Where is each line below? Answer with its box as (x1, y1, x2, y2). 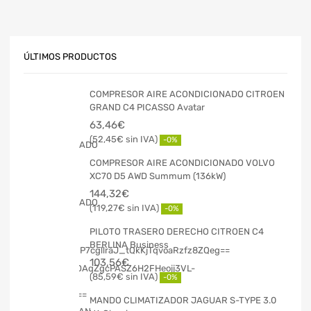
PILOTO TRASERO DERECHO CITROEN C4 (90, 226, 264, 237)
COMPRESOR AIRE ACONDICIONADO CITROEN (90, 88, 285, 99)
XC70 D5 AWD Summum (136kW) (90, 170, 226, 181)
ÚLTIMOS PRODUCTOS (24, 51, 117, 62)
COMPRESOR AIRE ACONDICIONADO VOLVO (90, 157, 275, 168)
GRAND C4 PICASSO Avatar (90, 101, 205, 112)
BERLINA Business (90, 239, 169, 250)
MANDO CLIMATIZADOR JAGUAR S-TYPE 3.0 (90, 294, 276, 305)
